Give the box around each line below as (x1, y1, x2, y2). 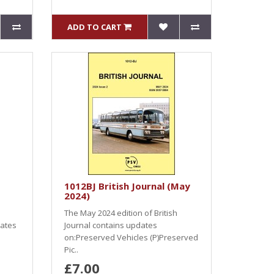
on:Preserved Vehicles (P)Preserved (64, 232, 198, 243)
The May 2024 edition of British (64, 207, 177, 218)
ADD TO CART (67, 21, 122, 32)
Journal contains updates (64, 220, 157, 231)
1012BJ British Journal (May (64, 180, 190, 192)
